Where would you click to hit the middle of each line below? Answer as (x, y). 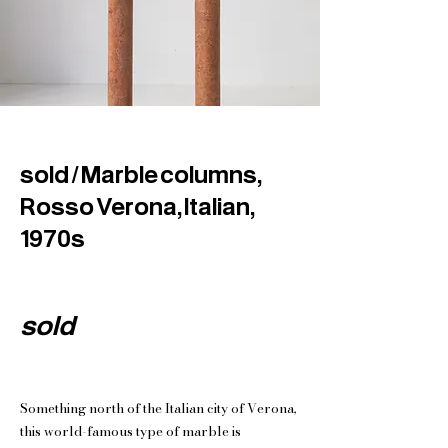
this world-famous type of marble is (130, 431)
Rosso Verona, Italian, (137, 205)
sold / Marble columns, (141, 173)
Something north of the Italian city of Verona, (158, 408)
